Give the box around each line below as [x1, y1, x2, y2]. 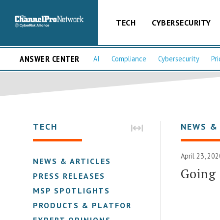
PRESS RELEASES [33, 170, 106, 181]
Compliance [111, 54, 146, 64]
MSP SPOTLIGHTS [33, 185, 110, 195]
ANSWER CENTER [20, 53, 80, 65]
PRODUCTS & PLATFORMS [33, 200, 145, 210]
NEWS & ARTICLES [33, 156, 111, 166]
